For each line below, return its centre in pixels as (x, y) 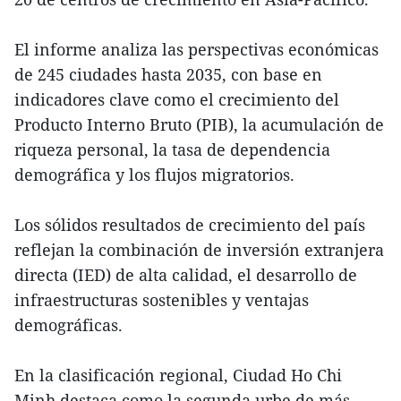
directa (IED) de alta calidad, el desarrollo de (186, 274)
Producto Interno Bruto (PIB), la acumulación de (199, 124)
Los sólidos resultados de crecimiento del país (190, 224)
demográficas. (68, 324)
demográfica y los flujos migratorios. (154, 174)
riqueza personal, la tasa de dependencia (172, 149)
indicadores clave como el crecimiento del (177, 99)
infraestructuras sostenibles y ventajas (162, 299)
